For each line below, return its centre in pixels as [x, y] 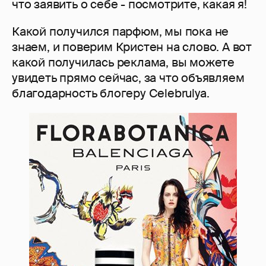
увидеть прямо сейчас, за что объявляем [128, 78]
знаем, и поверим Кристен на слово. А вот [132, 47]
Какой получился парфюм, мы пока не [121, 32]
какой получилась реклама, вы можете [123, 63]
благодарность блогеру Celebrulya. [111, 94]
